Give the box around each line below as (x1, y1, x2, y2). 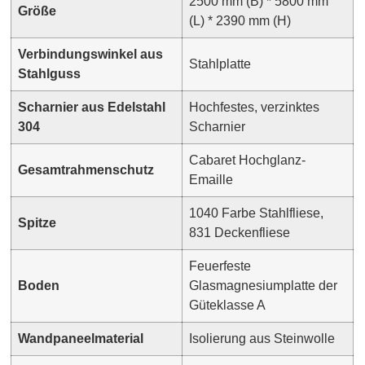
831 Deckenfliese (189, 225, 291, 240)
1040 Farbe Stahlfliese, (189, 205, 324, 220)
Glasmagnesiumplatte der (189, 278, 338, 292)
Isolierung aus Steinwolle (189, 331, 336, 345)
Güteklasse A (189, 297, 266, 312)
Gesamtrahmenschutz (18, 162, 155, 177)
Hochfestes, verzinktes (189, 99, 320, 114)
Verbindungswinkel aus (18, 46, 164, 61)
